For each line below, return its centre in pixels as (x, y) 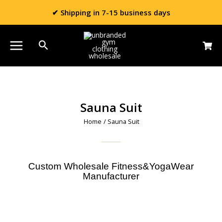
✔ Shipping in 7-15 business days (111, 12)
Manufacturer (111, 176)
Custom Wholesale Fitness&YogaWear (111, 166)
